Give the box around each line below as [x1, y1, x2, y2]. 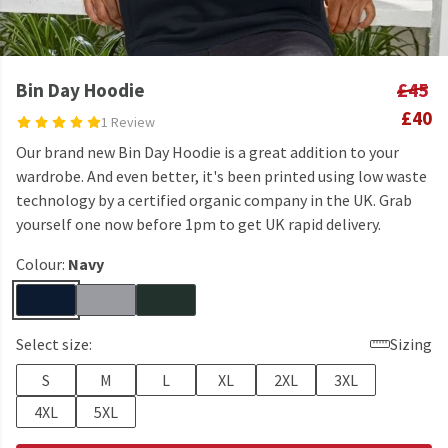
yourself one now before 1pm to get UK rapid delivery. [16, 214, 381, 234]
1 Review [100, 113, 155, 131]
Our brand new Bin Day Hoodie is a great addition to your [16, 142, 399, 162]
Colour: [16, 254, 68, 274]
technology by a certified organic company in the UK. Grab [16, 190, 412, 210]
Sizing [390, 334, 432, 354]
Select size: [16, 334, 92, 354]
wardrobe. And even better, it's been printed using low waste [16, 166, 427, 186]
